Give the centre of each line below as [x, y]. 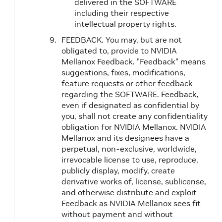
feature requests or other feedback [127, 83]
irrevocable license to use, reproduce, [130, 160]
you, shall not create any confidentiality [135, 116]
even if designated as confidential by [130, 105]
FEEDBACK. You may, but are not [122, 40]
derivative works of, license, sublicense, [134, 181]
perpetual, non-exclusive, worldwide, [129, 149]
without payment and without [117, 214]
